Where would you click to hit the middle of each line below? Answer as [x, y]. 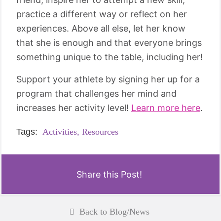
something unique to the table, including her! [110, 57]
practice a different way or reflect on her [102, 14]
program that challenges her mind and [96, 93]
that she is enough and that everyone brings [109, 43]
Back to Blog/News [114, 212]
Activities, [61, 132]
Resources [100, 132]
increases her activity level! [74, 108]
